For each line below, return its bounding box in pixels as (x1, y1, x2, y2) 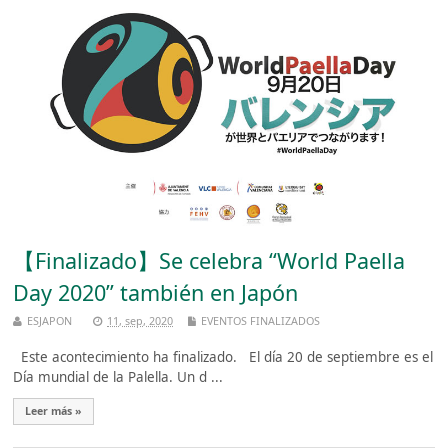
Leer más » (25, 403, 83, 418)
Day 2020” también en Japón (13, 277, 299, 307)
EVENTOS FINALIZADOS (201, 313, 321, 329)
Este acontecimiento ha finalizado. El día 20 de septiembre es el (13, 347, 434, 366)
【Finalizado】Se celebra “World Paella (13, 245, 406, 275)
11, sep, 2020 (107, 313, 174, 329)
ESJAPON (27, 313, 73, 329)
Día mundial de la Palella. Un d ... (13, 367, 224, 386)
